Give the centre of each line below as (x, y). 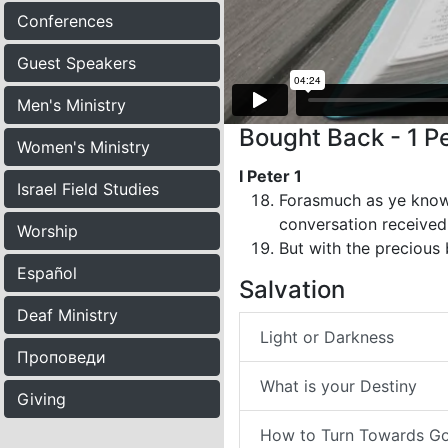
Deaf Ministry (67, 315)
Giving (41, 399)
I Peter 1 (270, 176)
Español (47, 273)
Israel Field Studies (88, 189)
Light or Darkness (327, 337)
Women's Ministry (83, 147)
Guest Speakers (76, 63)
